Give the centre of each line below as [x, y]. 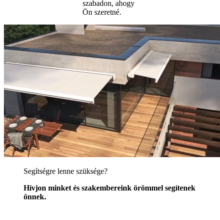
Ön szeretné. [102, 12]
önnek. [35, 196]
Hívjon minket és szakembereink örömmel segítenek [110, 188]
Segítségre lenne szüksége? [66, 171]
